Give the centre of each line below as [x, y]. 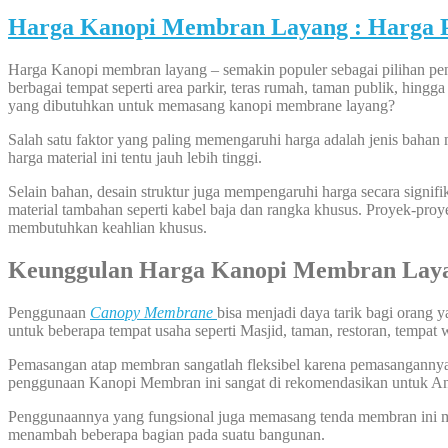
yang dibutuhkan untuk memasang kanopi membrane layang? [201, 106]
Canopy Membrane [151, 312]
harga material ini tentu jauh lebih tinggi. [135, 158]
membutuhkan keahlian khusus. [107, 228]
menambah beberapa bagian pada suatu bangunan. [166, 434]
